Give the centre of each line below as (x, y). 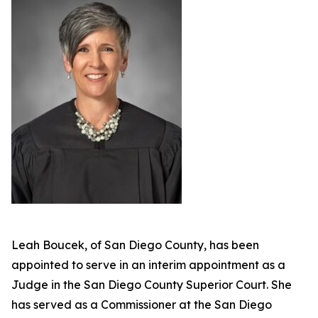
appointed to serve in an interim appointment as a (148, 265)
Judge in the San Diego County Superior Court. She (152, 285)
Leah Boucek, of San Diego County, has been (135, 245)
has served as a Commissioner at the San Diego (142, 305)
